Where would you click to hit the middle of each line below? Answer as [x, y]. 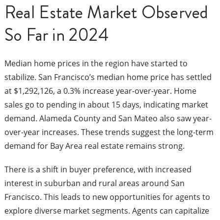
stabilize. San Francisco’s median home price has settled [108, 77]
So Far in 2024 [56, 35]
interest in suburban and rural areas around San [94, 183]
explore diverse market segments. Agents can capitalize [107, 211]
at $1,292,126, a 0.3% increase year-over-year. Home [100, 91]
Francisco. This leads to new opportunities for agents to [107, 197]
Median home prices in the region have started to [96, 64]
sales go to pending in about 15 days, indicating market [106, 105]
